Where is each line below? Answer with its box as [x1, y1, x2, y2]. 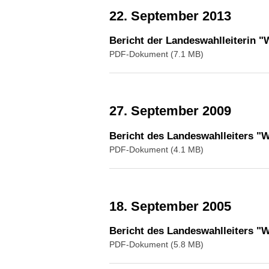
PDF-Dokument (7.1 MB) [109, 49, 204, 59]
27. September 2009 [116, 103, 231, 118]
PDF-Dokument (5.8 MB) [109, 240, 204, 249]
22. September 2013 [116, 8, 231, 23]
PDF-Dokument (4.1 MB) [109, 144, 204, 154]
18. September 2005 [116, 198, 231, 214]
